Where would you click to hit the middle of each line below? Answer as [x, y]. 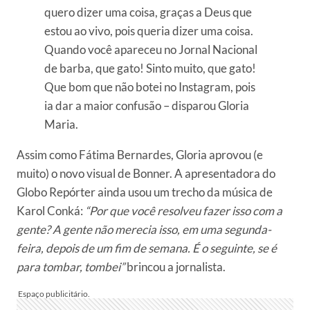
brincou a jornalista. [175, 267]
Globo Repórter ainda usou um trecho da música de [145, 192]
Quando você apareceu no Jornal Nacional [151, 50]
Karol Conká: [51, 211]
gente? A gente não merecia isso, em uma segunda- [144, 230]
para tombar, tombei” [71, 267]
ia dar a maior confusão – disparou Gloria [147, 106]
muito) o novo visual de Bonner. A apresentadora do [146, 174]
